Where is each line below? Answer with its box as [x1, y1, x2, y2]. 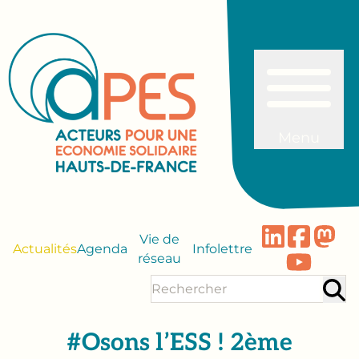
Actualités [13, 241, 77, 256]
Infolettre [192, 241, 252, 256]
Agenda [77, 241, 127, 256]
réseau [138, 251, 182, 266]
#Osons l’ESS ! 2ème [67, 329, 292, 357]
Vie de [139, 232, 180, 247]
